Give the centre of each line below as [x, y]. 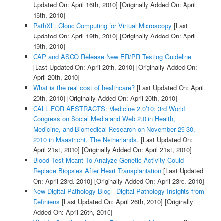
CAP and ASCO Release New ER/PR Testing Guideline [112, 56]
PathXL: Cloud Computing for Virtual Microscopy [102, 25]
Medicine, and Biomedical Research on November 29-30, [114, 129]
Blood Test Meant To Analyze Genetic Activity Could [108, 160]
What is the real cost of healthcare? [84, 87]
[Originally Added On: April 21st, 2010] [136, 149]
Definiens [46, 201]
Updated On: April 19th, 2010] [75, 36]
